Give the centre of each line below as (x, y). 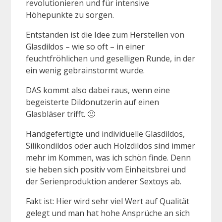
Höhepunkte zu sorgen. (70, 15)
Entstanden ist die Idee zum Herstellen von (105, 34)
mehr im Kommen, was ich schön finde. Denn (108, 157)
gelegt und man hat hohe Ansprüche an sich (108, 213)
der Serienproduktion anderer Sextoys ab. (104, 181)
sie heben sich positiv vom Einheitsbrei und (106, 169)
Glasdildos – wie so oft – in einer (85, 46)
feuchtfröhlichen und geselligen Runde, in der (111, 58)
